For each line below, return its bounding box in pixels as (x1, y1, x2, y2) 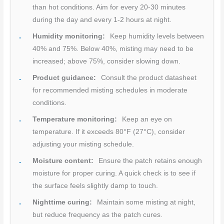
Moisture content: (32, 156, 94, 164)
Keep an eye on (120, 115, 172, 123)
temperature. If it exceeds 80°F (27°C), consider (32, 127, 185, 135)
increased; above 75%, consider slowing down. (32, 57, 181, 65)
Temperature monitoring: (32, 115, 117, 123)
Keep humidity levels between (108, 32, 204, 40)
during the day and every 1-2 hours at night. (32, 15, 172, 23)
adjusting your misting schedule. (32, 140, 134, 148)
